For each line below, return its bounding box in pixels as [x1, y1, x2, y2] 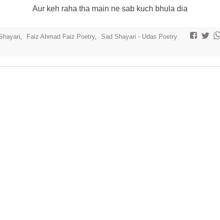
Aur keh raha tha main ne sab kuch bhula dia [32, 4, 188, 13]
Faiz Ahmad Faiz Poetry [27, 33, 95, 40]
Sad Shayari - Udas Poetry [101, 33, 177, 40]
